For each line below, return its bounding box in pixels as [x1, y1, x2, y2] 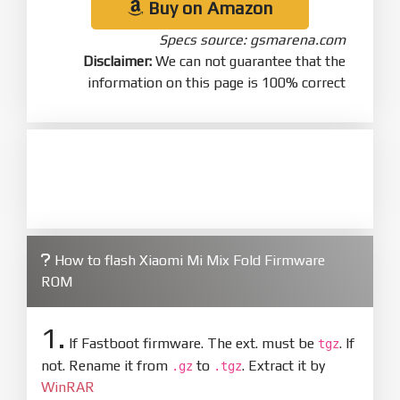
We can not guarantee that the [152, 52, 346, 70]
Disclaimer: [83, 52, 152, 70]
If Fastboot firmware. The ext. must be [65, 334, 318, 352]
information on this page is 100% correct [87, 73, 346, 91]
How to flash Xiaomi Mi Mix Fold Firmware [51, 251, 325, 269]
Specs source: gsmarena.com [159, 30, 346, 48]
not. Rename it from [41, 356, 171, 374]
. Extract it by [242, 356, 325, 374]
